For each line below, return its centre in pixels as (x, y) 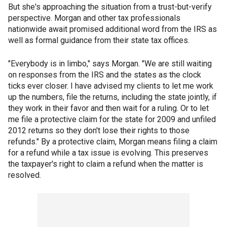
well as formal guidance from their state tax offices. (99, 41)
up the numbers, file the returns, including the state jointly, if (112, 97)
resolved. (25, 175)
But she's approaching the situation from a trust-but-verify (110, 7)
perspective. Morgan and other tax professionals (94, 18)
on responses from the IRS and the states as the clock (105, 75)
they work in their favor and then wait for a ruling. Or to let (108, 108)
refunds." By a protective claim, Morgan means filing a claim (113, 142)
